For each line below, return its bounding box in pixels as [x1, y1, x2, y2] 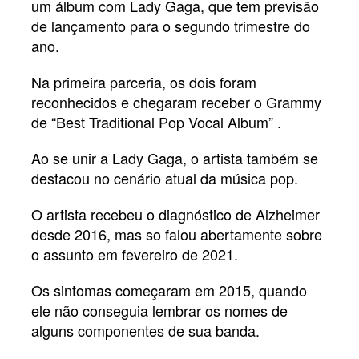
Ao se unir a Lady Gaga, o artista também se [31, 147, 318, 168]
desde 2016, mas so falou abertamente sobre [31, 223, 322, 244]
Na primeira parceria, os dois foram [31, 71, 256, 92]
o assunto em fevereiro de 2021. [31, 243, 238, 264]
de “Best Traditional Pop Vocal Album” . [31, 111, 281, 132]
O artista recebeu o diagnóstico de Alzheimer [31, 203, 320, 224]
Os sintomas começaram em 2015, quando [31, 279, 307, 301]
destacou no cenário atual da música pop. [31, 167, 298, 188]
